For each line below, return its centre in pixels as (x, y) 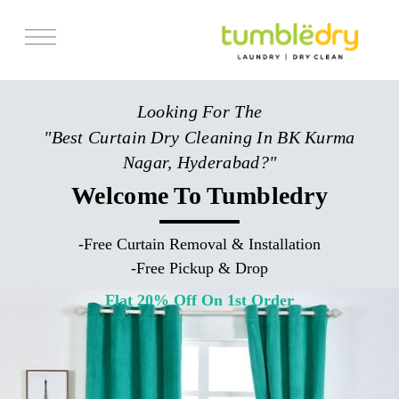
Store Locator (48, 114)
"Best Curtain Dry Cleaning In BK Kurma (199, 137)
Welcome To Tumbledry (199, 195)
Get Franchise (49, 181)
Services (36, 79)
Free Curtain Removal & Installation (202, 244)
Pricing (31, 147)
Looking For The (199, 111)
